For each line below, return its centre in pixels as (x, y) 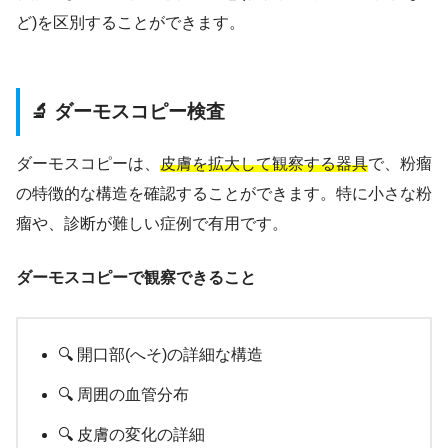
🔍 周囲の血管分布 (123, 395)
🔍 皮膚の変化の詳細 (131, 435)
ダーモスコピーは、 (88, 164)
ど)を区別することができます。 (130, 23)
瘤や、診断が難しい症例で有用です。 (152, 224)
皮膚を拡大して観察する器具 (264, 164)
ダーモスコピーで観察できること (136, 278)
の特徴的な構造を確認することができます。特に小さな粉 (224, 194)
